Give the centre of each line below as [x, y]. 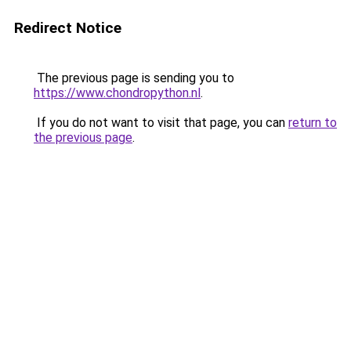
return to [313, 123]
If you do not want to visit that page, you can [161, 123]
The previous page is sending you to [134, 78]
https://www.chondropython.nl [117, 93]
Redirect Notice [68, 28]
